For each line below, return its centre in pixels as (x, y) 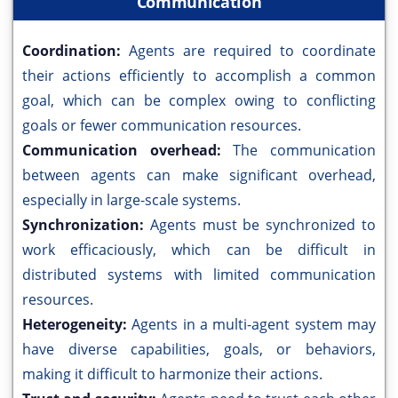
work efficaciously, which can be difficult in (199, 250)
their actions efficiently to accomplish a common (199, 76)
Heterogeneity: (77, 325)
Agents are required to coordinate (252, 51)
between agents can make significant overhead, (199, 175)
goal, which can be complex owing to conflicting (199, 101)
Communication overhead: (128, 151)
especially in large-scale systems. (131, 200)
